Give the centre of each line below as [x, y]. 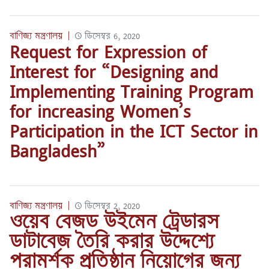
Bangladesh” [57, 151]
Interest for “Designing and [114, 71]
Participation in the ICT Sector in [134, 131]
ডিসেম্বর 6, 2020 [112, 36]
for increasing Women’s [100, 111]
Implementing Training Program [131, 91]
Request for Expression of [108, 52]
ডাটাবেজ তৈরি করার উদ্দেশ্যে [112, 241]
